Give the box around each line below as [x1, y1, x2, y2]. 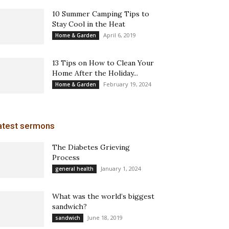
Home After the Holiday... [52, 68, 138, 78]
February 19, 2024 [103, 80, 151, 88]
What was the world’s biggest [52, 192, 154, 201]
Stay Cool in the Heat [52, 19, 125, 29]
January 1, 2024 [101, 165, 141, 172]
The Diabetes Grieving [52, 143, 130, 152]
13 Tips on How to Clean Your [52, 58, 154, 67]
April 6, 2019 [103, 31, 136, 39]
